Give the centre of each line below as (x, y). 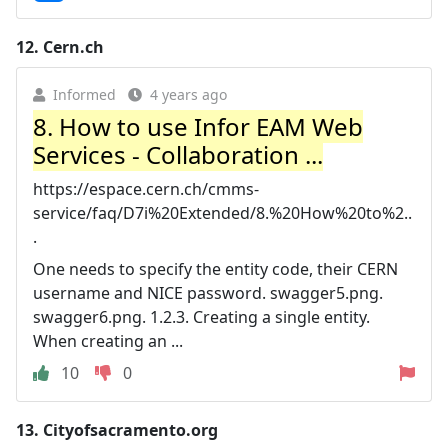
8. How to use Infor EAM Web (198, 126)
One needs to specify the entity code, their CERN (215, 268)
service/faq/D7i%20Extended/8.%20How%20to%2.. (222, 212)
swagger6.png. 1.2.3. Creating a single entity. (201, 316)
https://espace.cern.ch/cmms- (146, 188)
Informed (84, 94)
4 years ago (188, 94)
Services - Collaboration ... (178, 154)
